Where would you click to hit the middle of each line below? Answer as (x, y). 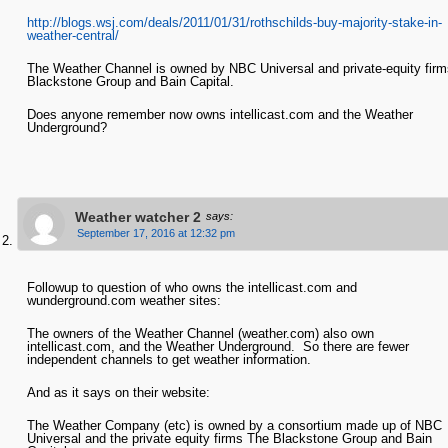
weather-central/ (72, 36)
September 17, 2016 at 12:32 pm (155, 233)
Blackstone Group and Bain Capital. (130, 82)
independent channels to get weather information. (168, 360)
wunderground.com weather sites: (123, 301)
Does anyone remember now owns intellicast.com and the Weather (219, 115)
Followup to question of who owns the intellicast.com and (191, 288)
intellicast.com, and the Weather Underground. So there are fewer (217, 347)
